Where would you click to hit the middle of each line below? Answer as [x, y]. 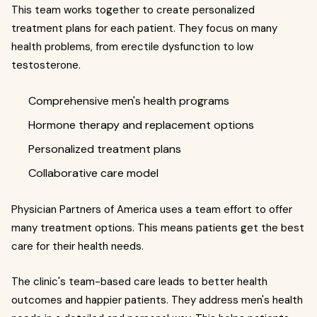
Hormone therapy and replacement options [141, 125]
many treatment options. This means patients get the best [158, 227]
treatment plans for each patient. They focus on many [144, 28]
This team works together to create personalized [133, 10]
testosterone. [46, 65]
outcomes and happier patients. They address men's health [157, 300]
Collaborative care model [93, 173]
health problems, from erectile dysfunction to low [132, 46]
